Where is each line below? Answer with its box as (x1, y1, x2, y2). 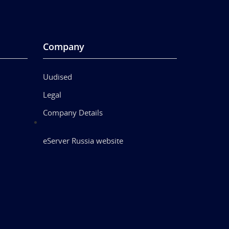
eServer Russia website (42, 135, 123, 146)
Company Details (42, 107, 103, 118)
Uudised (42, 71, 72, 82)
